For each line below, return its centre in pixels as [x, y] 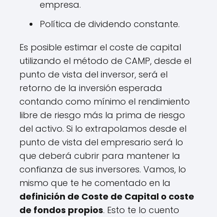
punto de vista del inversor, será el [93, 74]
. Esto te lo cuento [141, 210]
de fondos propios [61, 210]
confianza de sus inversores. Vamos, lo [103, 169]
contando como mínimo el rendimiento [105, 101]
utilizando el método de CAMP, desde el [105, 61]
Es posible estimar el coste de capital [100, 47]
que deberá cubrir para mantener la [100, 156]
